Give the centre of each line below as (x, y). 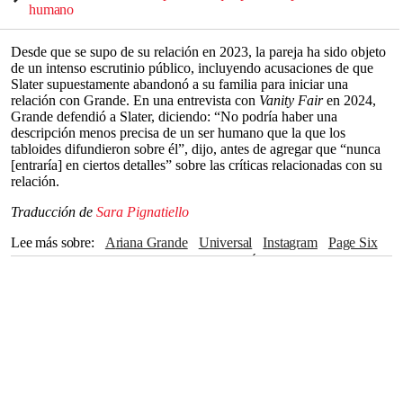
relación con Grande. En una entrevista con (135, 100)
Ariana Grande (152, 242)
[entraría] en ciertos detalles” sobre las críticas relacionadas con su (197, 165)
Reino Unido (167, 282)
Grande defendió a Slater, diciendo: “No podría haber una (174, 116)
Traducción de (54, 212)
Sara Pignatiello (143, 212)
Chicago (194, 262)
